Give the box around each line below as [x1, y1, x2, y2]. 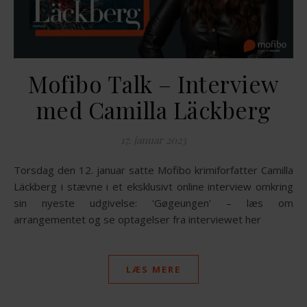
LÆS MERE [126, 262, 181, 275]
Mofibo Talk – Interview [28, 68, 279, 99]
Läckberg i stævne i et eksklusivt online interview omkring [14, 179, 293, 193]
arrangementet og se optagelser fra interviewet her [14, 212, 261, 226]
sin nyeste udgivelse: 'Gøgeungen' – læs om [14, 195, 293, 210]
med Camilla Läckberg [36, 94, 271, 125]
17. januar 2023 [121, 132, 186, 147]
